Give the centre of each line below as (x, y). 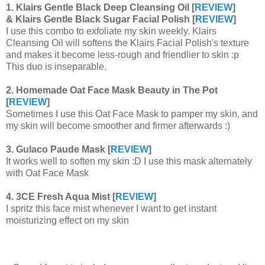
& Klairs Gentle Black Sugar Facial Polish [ (101, 20)
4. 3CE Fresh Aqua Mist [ (61, 197)
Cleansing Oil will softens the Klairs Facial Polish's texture (127, 43)
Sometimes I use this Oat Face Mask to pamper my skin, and (132, 114)
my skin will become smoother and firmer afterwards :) (118, 126)
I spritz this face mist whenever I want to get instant (111, 209)
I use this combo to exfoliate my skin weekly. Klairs (111, 31)
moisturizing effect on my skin (67, 221)
